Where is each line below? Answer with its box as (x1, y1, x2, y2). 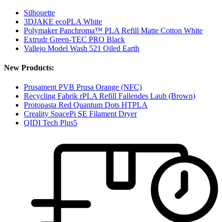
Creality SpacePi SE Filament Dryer (24, 110, 137, 118)
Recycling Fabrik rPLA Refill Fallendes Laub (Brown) (24, 92, 195, 101)
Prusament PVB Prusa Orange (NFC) (24, 83, 142, 92)
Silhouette (24, 8, 55, 17)
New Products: (4, 63, 54, 72)
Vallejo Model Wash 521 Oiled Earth (24, 44, 139, 53)
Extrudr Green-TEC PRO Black (24, 35, 125, 44)
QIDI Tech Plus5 (24, 118, 77, 127)
